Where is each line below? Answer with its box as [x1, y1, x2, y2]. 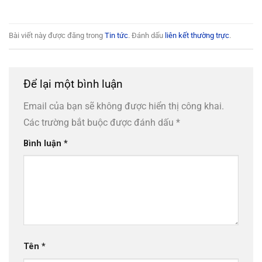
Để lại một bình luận [23, 77, 126, 91]
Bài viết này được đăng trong [9, 31, 105, 40]
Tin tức [105, 31, 128, 40]
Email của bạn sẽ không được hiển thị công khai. [23, 100, 224, 112]
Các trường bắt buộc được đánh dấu [23, 116, 176, 128]
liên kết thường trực [165, 31, 229, 40]
